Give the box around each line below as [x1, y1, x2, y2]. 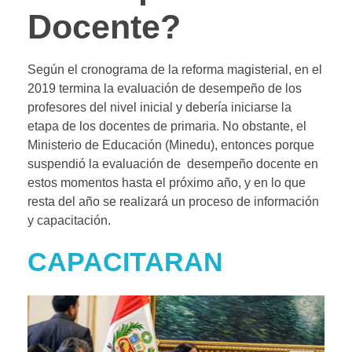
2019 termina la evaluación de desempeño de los [27, 82, 302, 96]
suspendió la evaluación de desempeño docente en [27, 157, 318, 171]
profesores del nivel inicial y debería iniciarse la [27, 101, 291, 115]
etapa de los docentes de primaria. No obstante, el [27, 119, 306, 134]
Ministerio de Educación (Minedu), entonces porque [27, 138, 314, 152]
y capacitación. [27, 214, 111, 228]
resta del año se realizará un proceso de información [27, 195, 319, 209]
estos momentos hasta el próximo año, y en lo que [27, 176, 306, 190]
